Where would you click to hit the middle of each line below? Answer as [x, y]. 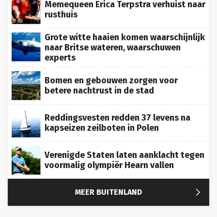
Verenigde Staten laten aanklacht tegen [124, 151]
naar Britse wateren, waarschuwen [113, 43]
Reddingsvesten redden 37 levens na [117, 114]
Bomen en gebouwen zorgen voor [111, 76]
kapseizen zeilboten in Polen [102, 124]
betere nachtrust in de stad [99, 86]
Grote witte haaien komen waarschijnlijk [125, 33]
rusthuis [61, 10]
